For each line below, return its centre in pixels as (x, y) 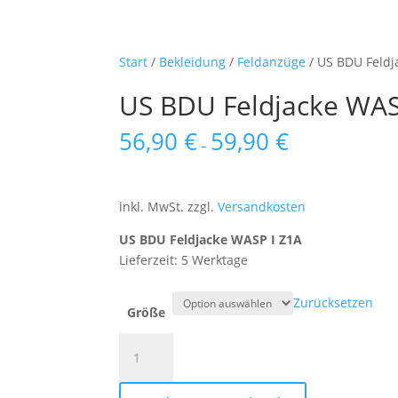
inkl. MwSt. (152, 206)
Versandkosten (262, 206)
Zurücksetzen (334, 302)
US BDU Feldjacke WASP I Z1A (211, 239)
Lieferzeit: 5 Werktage (184, 259)
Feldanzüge (272, 62)
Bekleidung (193, 62)
